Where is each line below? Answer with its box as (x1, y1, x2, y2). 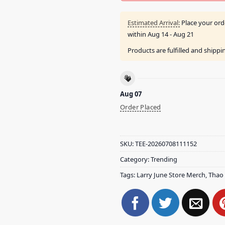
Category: (120, 155, 151, 164)
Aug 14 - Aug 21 (148, 29, 194, 39)
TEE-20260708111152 (135, 139, 197, 149)
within (128, 29, 148, 39)
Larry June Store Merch (137, 170, 205, 180)
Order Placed (120, 102, 161, 111)
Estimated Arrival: (128, 18, 180, 27)
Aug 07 (120, 89, 142, 99)
